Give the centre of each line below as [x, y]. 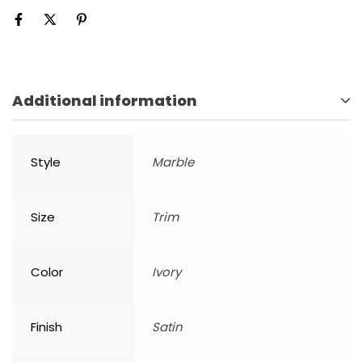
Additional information [105, 101]
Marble [173, 162]
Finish [46, 327]
